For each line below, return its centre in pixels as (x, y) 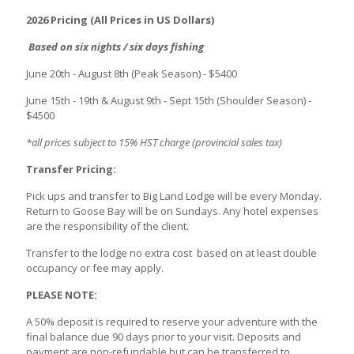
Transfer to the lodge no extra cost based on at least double (171, 252)
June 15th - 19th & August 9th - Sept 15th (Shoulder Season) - (169, 100)
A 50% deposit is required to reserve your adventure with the (172, 321)
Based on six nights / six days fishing (115, 46)
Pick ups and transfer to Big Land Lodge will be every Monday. (174, 196)
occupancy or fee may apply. (95, 267)
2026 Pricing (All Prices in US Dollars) (120, 19)
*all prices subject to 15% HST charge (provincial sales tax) (154, 142)
